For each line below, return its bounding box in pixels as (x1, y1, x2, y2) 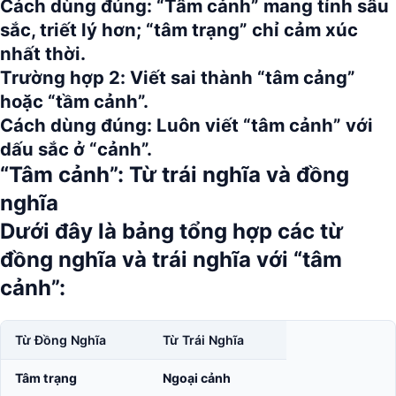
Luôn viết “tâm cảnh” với (152, 114, 373, 136)
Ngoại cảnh (163, 370, 231, 385)
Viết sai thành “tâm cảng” (126, 66, 355, 88)
